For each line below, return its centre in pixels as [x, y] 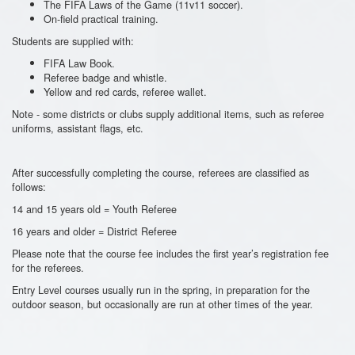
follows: [29, 186]
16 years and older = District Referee [94, 231]
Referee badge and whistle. [105, 77]
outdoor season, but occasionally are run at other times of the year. [162, 303]
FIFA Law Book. [79, 63]
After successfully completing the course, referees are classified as [160, 172]
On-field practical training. [101, 18]
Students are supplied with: [73, 40]
